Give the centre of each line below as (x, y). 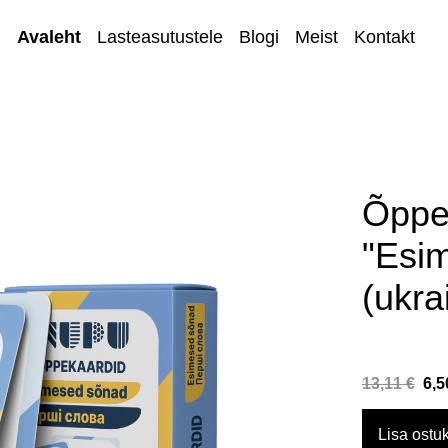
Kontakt (384, 37)
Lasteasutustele (160, 37)
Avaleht (49, 37)
